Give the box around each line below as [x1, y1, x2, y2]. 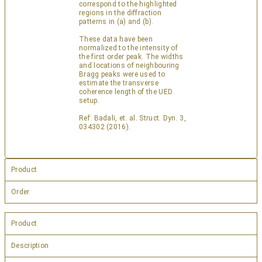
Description [11, 242, 49, 250]
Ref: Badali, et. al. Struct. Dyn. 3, [79, 114, 186, 123]
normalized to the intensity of [79, 44, 178, 53]
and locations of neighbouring [79, 61, 180, 70]
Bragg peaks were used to [79, 70, 166, 79]
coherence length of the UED [79, 88, 173, 96]
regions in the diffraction [79, 9, 161, 18]
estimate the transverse [79, 79, 158, 88]
